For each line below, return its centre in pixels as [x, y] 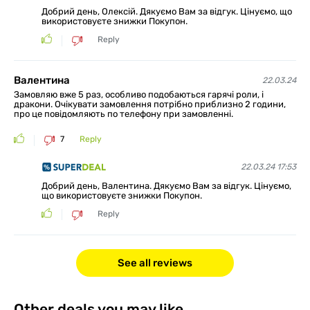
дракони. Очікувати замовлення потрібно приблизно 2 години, [150, 104]
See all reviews [155, 263]
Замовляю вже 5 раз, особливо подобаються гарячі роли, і [139, 95]
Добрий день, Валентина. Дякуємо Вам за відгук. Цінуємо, [166, 185]
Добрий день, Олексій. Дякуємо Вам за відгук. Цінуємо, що [167, 12]
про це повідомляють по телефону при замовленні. [124, 114]
